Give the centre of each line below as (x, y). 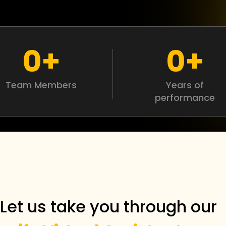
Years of (185, 85)
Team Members (41, 85)
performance (185, 98)
